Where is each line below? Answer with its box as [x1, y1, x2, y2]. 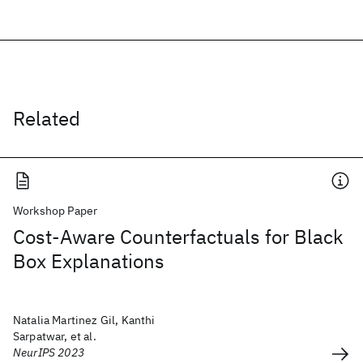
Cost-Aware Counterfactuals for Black [13, 224, 344, 250]
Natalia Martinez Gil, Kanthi [13, 313, 156, 327]
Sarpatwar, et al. [13, 329, 96, 344]
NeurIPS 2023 [13, 345, 84, 360]
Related [13, 105, 80, 131]
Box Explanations [13, 248, 164, 274]
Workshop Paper [13, 203, 98, 218]
